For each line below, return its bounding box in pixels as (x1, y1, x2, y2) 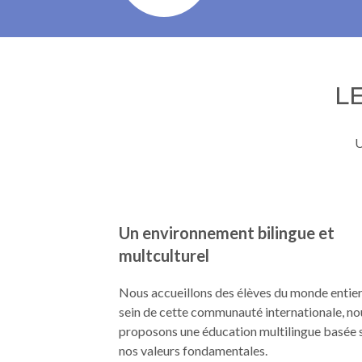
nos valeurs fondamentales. (119, 343, 267, 358)
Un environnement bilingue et (119, 223, 335, 242)
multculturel (119, 246, 209, 265)
